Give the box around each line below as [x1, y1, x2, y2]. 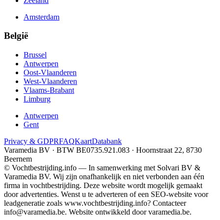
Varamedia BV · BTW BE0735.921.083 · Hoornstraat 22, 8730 [4, 146, 202, 155]
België [4, 30, 28, 41]
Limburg [24, 95, 51, 104]
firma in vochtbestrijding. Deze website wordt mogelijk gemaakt [4, 181, 202, 190]
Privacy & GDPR [4, 137, 59, 146]
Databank [92, 137, 122, 146]
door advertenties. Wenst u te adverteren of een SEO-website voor [4, 190, 208, 199]
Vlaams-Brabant [24, 86, 74, 95]
